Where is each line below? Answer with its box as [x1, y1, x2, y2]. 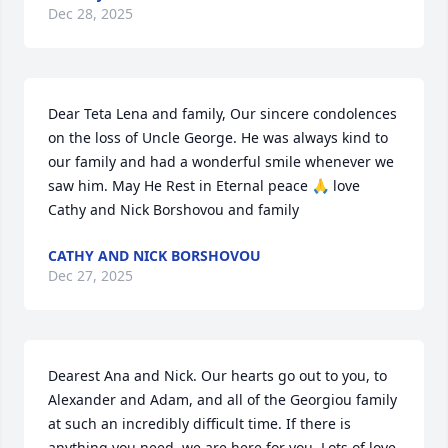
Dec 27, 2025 [48, 266, 133, 286]
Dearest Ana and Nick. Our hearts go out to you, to [48, 366, 387, 386]
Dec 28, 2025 [48, 4, 133, 24]
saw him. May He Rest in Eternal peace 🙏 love [48, 176, 360, 196]
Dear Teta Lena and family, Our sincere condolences [48, 104, 397, 124]
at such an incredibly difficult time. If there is [48, 414, 351, 434]
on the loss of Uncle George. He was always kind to [48, 128, 388, 148]
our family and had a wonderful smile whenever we [48, 152, 394, 172]
